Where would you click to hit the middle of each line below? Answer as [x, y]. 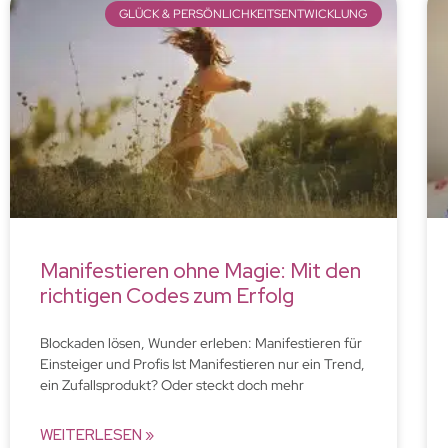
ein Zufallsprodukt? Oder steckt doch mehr [172, 384]
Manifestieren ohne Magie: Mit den [200, 270]
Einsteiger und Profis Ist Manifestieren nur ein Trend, [202, 363]
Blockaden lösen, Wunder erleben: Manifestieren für [201, 342]
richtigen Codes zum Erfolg [167, 295]
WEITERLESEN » [97, 434]
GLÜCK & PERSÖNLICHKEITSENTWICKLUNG [243, 14]
